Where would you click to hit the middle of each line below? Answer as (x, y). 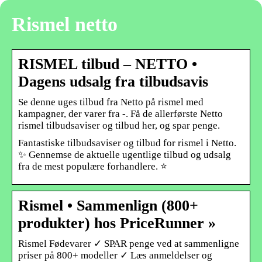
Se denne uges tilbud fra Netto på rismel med (111, 102)
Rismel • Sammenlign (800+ (108, 205)
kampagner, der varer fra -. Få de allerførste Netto (120, 113)
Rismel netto (65, 24)
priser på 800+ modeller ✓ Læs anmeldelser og (115, 255)
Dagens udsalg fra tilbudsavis (113, 81)
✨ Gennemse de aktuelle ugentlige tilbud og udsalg (125, 154)
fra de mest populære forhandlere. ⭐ (93, 166)
